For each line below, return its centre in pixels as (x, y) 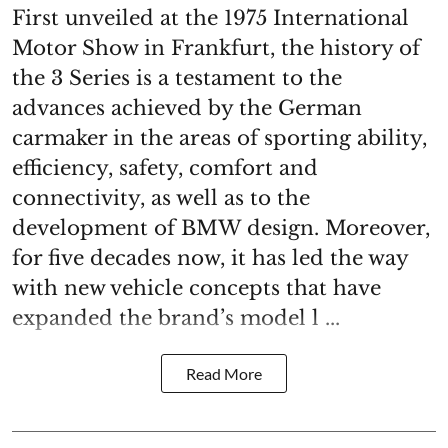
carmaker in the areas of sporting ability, (219, 138)
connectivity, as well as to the (161, 198)
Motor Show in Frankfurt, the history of (216, 48)
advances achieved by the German (187, 108)
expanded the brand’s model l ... (176, 318)
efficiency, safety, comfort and (165, 168)
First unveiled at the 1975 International (210, 18)
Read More (224, 374)
